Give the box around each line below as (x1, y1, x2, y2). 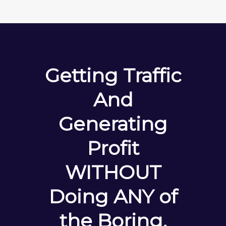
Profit (87, 136, 139, 160)
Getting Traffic (44, 63, 182, 87)
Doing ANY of (48, 184, 178, 208)
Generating (59, 111, 167, 136)
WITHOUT (65, 160, 161, 184)
